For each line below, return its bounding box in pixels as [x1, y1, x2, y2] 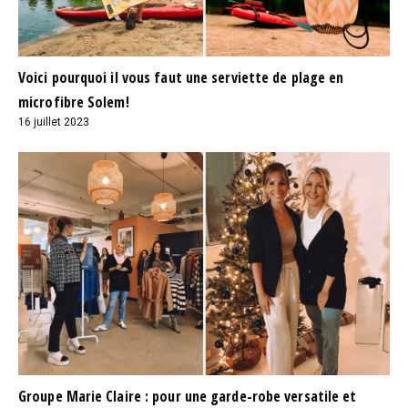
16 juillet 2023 [18, 116, 89, 129]
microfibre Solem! [18, 92, 129, 113]
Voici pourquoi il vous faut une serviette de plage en [18, 67, 344, 88]
